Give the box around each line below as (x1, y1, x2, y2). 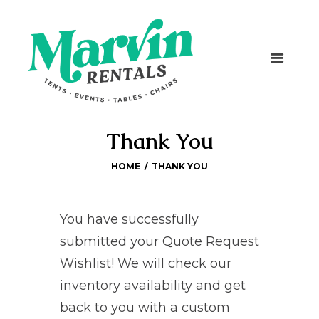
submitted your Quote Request (60, 234, 259, 250)
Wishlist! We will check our (60, 256, 231, 272)
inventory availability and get (60, 278, 246, 294)
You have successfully (60, 211, 199, 228)
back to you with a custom (60, 300, 230, 316)
